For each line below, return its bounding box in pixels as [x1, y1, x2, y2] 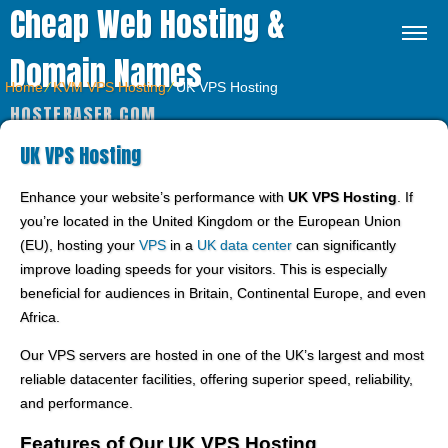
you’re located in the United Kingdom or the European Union [20, 213, 401, 229]
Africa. [20, 309, 60, 325]
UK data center [197, 237, 292, 253]
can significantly [292, 237, 396, 253]
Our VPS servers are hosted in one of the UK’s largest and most [20, 347, 424, 363]
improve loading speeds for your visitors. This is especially [20, 261, 387, 277]
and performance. [20, 395, 133, 411]
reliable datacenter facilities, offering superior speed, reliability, [20, 371, 413, 387]
